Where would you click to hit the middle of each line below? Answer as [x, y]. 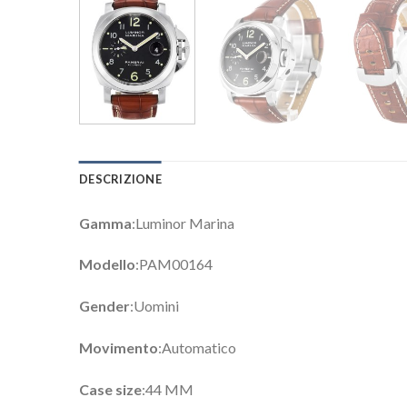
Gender [104, 306]
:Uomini [154, 306]
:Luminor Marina [183, 223]
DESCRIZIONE [120, 179]
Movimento [119, 348]
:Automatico [197, 348]
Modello [107, 264]
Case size [110, 389]
